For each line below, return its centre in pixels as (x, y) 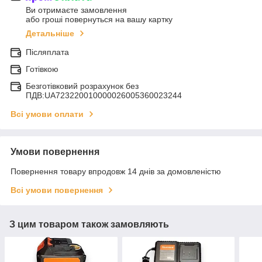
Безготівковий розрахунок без (82, 86)
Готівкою (42, 69)
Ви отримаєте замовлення (76, 10)
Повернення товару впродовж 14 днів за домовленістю (116, 172)
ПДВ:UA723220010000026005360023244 (104, 96)
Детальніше (50, 34)
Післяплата (47, 52)
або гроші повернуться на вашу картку (99, 20)
